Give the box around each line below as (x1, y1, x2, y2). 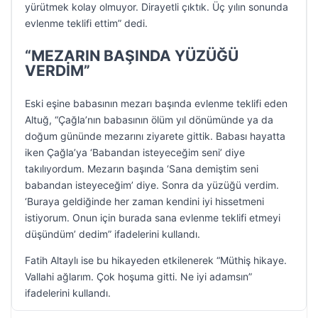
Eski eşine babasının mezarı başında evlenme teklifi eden (25, 97, 287, 109)
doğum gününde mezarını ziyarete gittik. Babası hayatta (25, 130, 285, 142)
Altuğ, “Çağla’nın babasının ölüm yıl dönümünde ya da (25, 114, 273, 126)
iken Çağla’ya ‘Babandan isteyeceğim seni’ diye (25, 146, 245, 158)
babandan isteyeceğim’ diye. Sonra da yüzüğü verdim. (25, 179, 279, 191)
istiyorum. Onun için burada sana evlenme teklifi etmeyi (25, 212, 280, 224)
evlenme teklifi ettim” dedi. (25, 17, 148, 29)
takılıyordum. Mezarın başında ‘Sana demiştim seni (25, 163, 258, 175)
